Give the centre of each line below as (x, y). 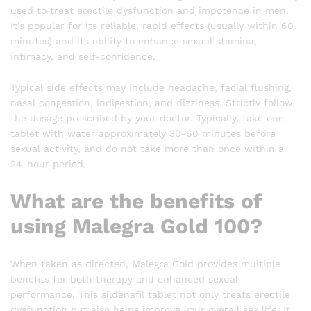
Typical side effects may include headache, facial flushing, (151, 88)
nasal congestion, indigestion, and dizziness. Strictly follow (152, 103)
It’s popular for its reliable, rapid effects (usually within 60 (152, 25)
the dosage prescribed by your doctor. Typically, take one (147, 118)
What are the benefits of (136, 201)
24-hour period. (48, 164)
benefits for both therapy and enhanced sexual (124, 279)
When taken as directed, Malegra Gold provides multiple (145, 264)
